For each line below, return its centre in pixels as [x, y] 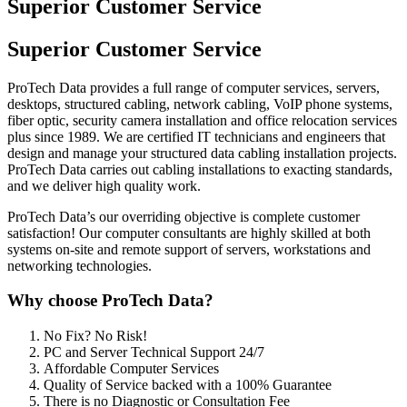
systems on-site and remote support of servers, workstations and [189, 249]
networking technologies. [79, 265]
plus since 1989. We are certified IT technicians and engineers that [196, 136]
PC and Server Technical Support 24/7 [154, 352]
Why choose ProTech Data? [110, 301]
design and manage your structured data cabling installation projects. [202, 153]
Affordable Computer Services [131, 369]
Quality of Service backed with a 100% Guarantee [188, 385]
